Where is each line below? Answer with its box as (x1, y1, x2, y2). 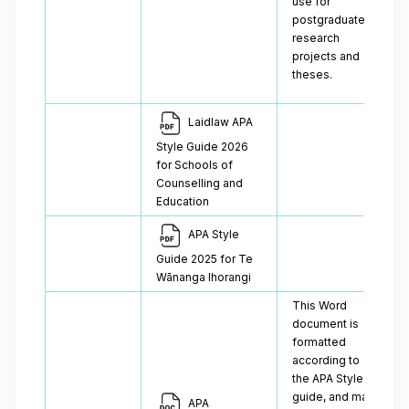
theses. (292, 68, 332, 81)
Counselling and (156, 176, 243, 190)
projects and (292, 49, 360, 63)
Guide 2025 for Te (156, 252, 253, 266)
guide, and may (292, 390, 374, 404)
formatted (292, 335, 346, 349)
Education (156, 194, 209, 208)
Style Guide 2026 (156, 140, 248, 153)
